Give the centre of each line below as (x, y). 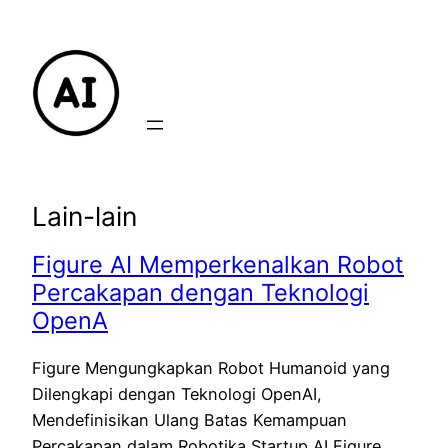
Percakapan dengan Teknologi (200, 293)
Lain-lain (84, 215)
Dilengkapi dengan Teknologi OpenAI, (177, 393)
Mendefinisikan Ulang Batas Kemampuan (189, 419)
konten (34, 72)
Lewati (32, 20)
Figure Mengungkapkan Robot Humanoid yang (211, 367)
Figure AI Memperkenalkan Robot (218, 265)
